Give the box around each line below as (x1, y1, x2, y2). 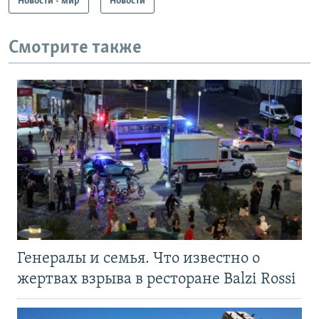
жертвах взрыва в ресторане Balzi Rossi (17, 271, 300, 288)
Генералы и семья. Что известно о (17, 251, 260, 268)
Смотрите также (9, 38, 142, 58)
